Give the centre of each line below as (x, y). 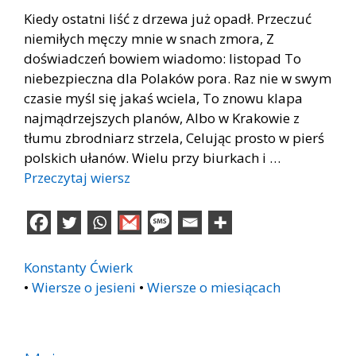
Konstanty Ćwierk (78, 267)
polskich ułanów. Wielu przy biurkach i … (152, 157)
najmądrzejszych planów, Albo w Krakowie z (162, 118)
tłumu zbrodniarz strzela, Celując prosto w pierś (174, 137)
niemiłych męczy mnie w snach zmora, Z (149, 38)
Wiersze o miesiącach (214, 287)
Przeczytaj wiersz (77, 177)
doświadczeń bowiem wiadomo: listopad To (163, 58)
